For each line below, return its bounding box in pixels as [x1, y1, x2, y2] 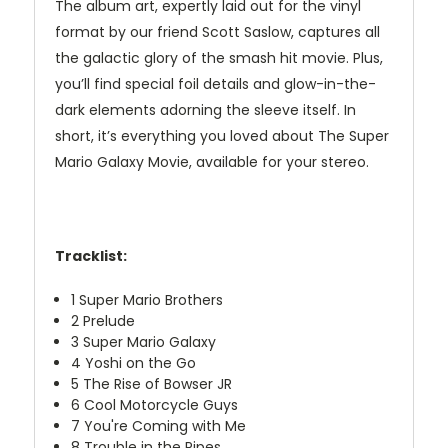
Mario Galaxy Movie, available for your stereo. [55, 152, 369, 173]
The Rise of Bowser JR [79, 374, 233, 395]
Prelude [79, 311, 136, 332]
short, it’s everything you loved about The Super [55, 126, 389, 147]
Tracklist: [55, 246, 127, 267]
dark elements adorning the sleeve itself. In [55, 100, 356, 121]
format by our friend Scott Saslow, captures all [55, 22, 380, 43]
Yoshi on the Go [81, 353, 197, 374]
